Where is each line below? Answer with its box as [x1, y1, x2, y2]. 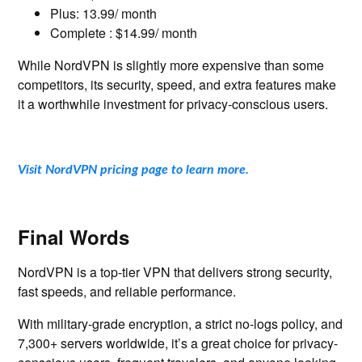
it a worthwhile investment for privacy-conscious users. [18, 95, 329, 113]
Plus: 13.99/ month [50, 4, 158, 23]
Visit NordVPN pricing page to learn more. [18, 163, 250, 176]
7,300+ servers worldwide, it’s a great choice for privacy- [18, 334, 339, 352]
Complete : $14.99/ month [50, 23, 198, 42]
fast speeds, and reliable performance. [18, 282, 237, 301]
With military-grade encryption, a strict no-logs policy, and [18, 314, 343, 333]
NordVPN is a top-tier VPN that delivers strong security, [18, 263, 333, 281]
